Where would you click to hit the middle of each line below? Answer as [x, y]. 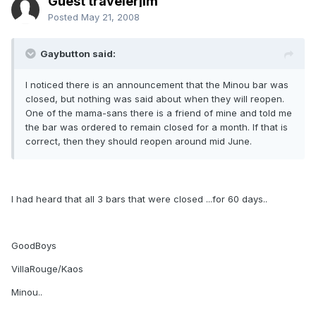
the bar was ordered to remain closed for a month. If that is [157, 127]
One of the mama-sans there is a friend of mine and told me [159, 113]
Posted [65, 17]
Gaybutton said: [78, 54]
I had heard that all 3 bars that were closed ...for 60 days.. [139, 199]
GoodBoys [34, 245]
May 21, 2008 [110, 17]
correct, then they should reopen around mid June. [139, 141]
